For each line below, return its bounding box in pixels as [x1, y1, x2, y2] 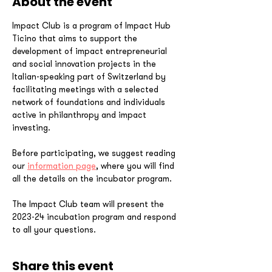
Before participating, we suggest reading [12, 148, 178, 158]
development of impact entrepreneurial [12, 46, 169, 56]
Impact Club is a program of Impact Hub [12, 20, 173, 31]
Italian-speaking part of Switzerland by [12, 71, 168, 82]
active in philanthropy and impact [12, 109, 149, 120]
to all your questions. [12, 224, 96, 235]
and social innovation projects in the [12, 58, 158, 69]
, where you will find [96, 160, 177, 171]
